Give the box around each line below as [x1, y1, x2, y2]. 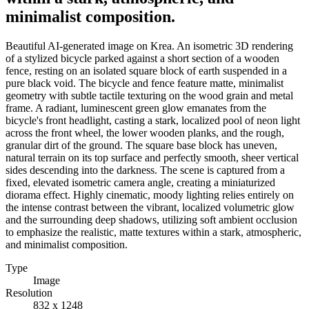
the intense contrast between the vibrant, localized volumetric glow [6, 201, 295, 213]
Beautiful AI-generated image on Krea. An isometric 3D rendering [6, 39, 293, 52]
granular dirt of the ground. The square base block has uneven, [6, 139, 277, 151]
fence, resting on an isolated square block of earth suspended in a [6, 64, 287, 77]
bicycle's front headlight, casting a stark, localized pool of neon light [6, 114, 300, 126]
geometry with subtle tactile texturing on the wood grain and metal [6, 89, 293, 101]
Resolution [6, 286, 52, 299]
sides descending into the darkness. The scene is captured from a [6, 163, 285, 176]
